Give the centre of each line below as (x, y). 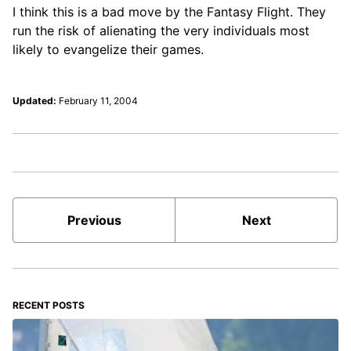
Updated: (34, 101)
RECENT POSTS (49, 306)
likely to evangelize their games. (108, 50)
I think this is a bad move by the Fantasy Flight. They (169, 12)
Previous (94, 221)
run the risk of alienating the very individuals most (161, 31)
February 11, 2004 (98, 101)
